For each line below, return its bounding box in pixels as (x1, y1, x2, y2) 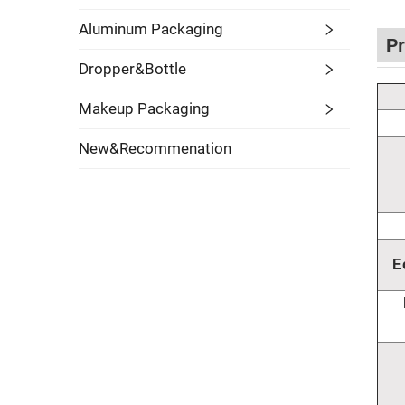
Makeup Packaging (79, 99, 210, 118)
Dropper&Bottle (79, 60, 186, 79)
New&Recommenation (79, 139, 231, 158)
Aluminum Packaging (79, 20, 223, 39)
